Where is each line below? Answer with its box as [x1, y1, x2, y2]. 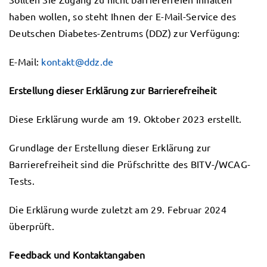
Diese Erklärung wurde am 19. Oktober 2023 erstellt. [9, 113, 242, 125]
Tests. [9, 175, 35, 187]
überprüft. [9, 220, 55, 232]
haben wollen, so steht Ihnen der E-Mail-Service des [9, 10, 237, 22]
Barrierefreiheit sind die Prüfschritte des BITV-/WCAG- [9, 158, 251, 170]
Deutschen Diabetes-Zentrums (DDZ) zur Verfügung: [9, 27, 240, 39]
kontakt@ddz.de [41, 55, 114, 67]
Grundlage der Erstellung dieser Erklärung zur [9, 141, 211, 153]
